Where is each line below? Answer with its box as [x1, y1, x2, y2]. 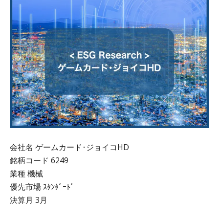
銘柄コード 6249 [10, 155, 68, 166]
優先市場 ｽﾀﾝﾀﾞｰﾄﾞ [10, 181, 74, 193]
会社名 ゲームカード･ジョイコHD [10, 142, 129, 153]
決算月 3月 [10, 195, 47, 206]
